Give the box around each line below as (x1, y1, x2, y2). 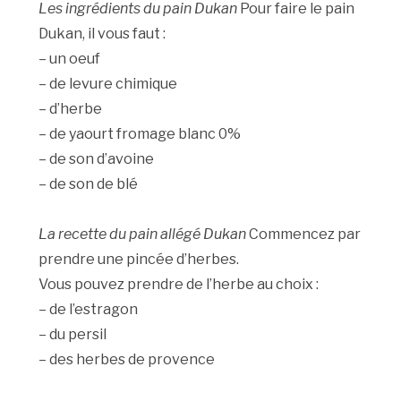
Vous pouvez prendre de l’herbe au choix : (38, 276, 320, 294)
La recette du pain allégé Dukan (38, 226, 247, 243)
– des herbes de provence (38, 351, 216, 369)
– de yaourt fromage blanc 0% (38, 125, 242, 143)
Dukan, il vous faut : (38, 25, 166, 43)
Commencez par (246, 226, 362, 243)
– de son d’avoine (38, 150, 155, 168)
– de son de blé (38, 175, 139, 193)
